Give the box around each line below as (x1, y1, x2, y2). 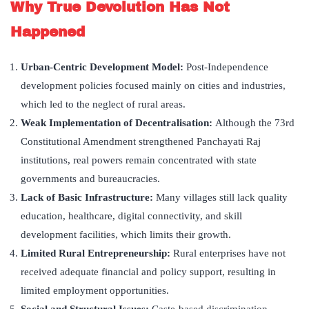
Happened (10, 24, 85, 40)
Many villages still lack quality (156, 192, 288, 203)
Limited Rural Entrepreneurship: (21, 248, 173, 259)
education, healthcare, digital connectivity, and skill (21, 210, 242, 222)
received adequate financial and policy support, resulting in (21, 266, 276, 278)
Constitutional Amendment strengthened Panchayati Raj (21, 136, 261, 148)
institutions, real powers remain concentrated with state (21, 154, 257, 166)
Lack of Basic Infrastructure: (21, 192, 156, 203)
